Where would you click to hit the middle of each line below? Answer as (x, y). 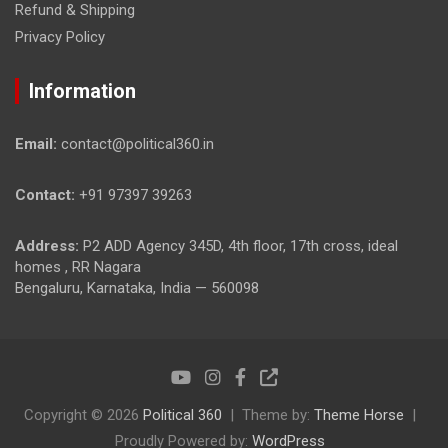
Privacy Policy (60, 36)
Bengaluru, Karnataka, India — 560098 (137, 287)
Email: (36, 143)
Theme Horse (359, 414)
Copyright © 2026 (83, 414)
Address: (47, 245)
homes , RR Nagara (78, 266)
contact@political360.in (135, 143)
